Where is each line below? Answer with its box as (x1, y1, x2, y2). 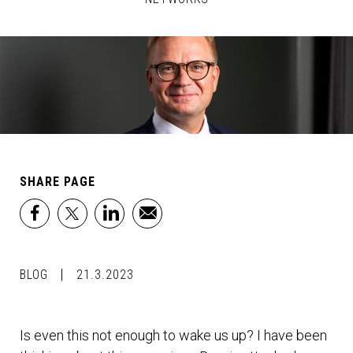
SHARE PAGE (20, 174, 95, 190)
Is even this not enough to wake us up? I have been (20, 327, 327, 344)
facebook (33, 214, 91, 232)
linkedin (108, 214, 154, 232)
